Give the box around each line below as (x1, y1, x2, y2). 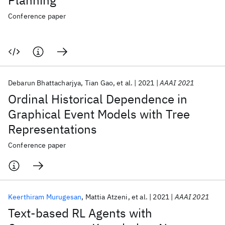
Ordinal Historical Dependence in (8, 91, 187, 107)
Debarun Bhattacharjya (8, 78, 81, 87)
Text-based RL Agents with (8, 205, 152, 221)
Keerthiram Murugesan (8, 192, 82, 201)
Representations (8, 121, 97, 137)
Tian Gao (84, 78, 113, 87)
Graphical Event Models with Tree (8, 106, 190, 122)
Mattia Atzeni (85, 192, 128, 201)
